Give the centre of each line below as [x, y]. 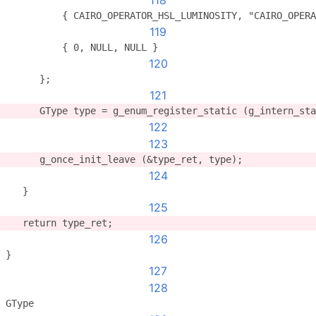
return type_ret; [59, 223]
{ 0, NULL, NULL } [82, 47]
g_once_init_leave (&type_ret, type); [124, 159]
